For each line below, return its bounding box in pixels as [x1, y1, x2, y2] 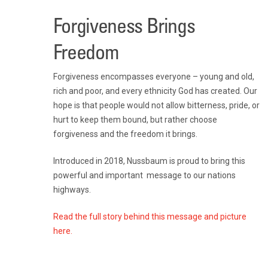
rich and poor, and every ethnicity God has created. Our [53, 86, 257, 96]
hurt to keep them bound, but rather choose [53, 114, 217, 124]
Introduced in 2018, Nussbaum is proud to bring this [53, 156, 245, 166]
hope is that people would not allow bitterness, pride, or [53, 100, 260, 110]
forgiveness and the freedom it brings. [53, 129, 197, 139]
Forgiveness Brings [53, 12, 195, 38]
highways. [53, 184, 91, 194]
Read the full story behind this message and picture [53, 211, 246, 221]
